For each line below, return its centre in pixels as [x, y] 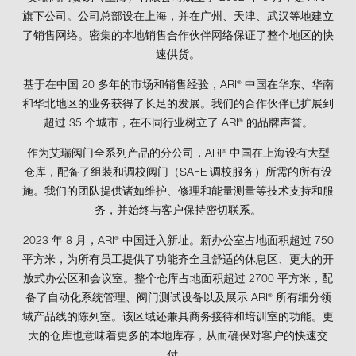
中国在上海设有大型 [278, 155]
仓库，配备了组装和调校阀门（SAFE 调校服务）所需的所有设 [178, 174]
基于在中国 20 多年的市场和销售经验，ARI [130, 86]
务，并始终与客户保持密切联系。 [178, 212]
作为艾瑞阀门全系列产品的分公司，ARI [124, 155]
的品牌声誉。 [278, 124]
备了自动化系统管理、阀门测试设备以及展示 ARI [146, 299]
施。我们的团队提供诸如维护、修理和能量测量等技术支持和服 [178, 193]
